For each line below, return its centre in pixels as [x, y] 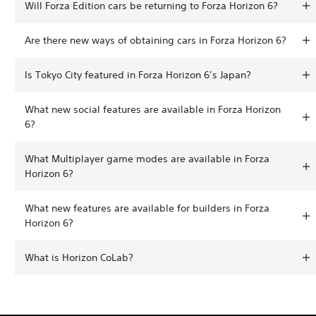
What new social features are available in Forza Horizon [153, 109]
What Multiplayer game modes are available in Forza [147, 158]
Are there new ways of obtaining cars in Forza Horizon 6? [156, 40]
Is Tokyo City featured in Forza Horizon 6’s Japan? [138, 74]
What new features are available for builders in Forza [147, 208]
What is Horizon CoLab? [79, 257]
